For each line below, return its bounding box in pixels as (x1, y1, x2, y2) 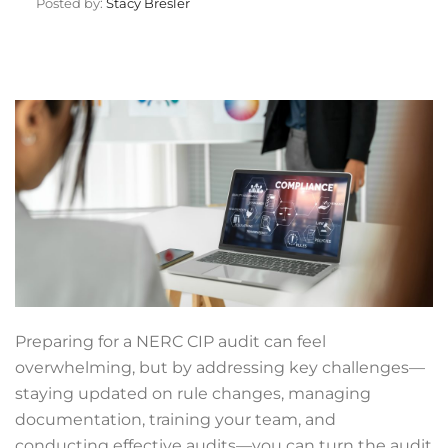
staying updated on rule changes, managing (15, 383, 371, 403)
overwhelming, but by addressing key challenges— (15, 357, 425, 377)
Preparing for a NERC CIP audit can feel (15, 331, 326, 351)
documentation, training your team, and (15, 409, 336, 429)
